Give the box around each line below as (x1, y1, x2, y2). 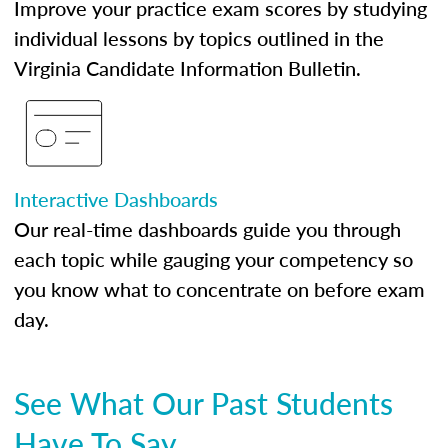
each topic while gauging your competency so (14, 245, 413, 273)
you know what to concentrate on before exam (14, 275, 425, 303)
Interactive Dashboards (14, 185, 218, 213)
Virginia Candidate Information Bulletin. (14, 54, 361, 82)
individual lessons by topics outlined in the (14, 24, 384, 52)
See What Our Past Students (14, 382, 393, 424)
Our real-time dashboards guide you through (14, 215, 401, 243)
